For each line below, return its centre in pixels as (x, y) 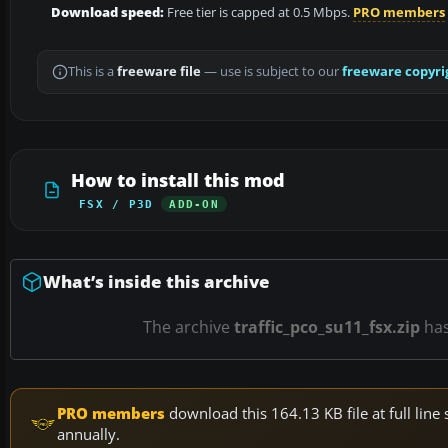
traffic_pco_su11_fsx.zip (327, 327)
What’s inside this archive (156, 282)
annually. (88, 434)
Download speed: (107, 13)
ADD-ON (194, 204)
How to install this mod (178, 180)
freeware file (159, 72)
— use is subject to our (271, 72)
